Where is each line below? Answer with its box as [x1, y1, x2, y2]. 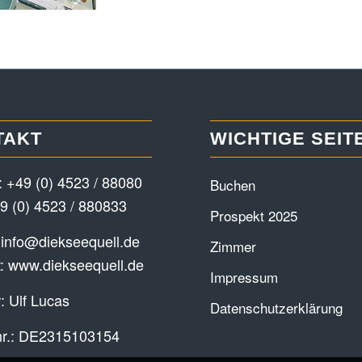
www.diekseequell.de [7, 253, 144, 275]
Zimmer [210, 236, 257, 257]
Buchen [210, 175, 256, 196]
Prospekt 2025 [210, 205, 298, 226]
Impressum [210, 267, 279, 288]
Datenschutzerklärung [210, 297, 343, 318]
